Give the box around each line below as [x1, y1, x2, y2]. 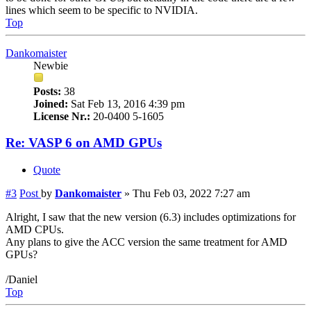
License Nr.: [33, 110, 90, 122]
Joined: [33, 97, 68, 110]
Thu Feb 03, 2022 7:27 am [133, 187, 250, 199]
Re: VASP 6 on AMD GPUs [6, 135, 162, 151]
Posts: [33, 85, 61, 97]
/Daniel [6, 274, 37, 285]
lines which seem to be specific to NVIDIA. [6, 3, 198, 16]
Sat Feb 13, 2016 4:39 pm [68, 97, 185, 110]
